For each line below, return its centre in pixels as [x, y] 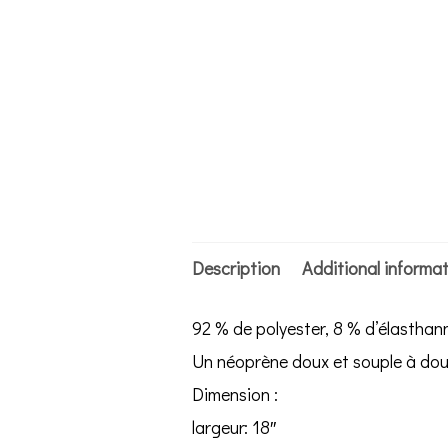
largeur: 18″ [234, 426]
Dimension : [235, 393]
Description [236, 267]
